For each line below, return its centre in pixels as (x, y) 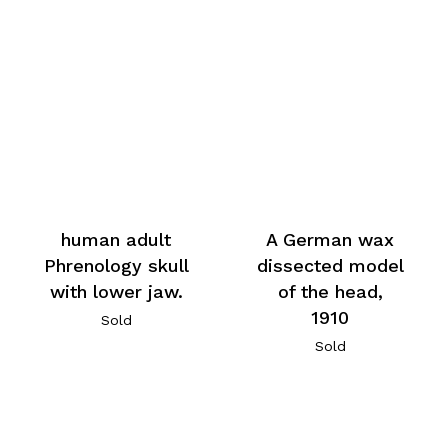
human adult (116, 239)
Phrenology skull (116, 265)
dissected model (330, 265)
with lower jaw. (116, 291)
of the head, (330, 291)
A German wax (330, 239)
